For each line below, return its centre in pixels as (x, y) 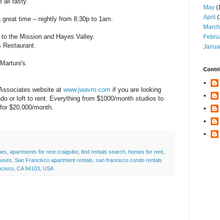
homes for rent (146, 152)
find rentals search (103, 152)
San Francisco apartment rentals (54, 160)
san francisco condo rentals (129, 160)
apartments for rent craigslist (44, 152)
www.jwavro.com (87, 90)
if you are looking (136, 90)
